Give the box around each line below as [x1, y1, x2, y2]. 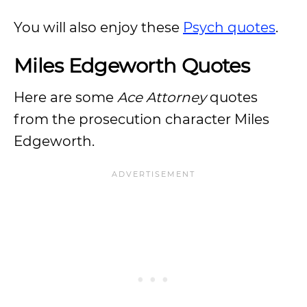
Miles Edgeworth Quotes [14, 53, 250, 77]
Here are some [14, 89, 117, 106]
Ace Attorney [117, 89, 206, 106]
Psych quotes [183, 19, 275, 36]
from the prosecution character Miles [14, 111, 269, 127]
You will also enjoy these [14, 19, 183, 36]
